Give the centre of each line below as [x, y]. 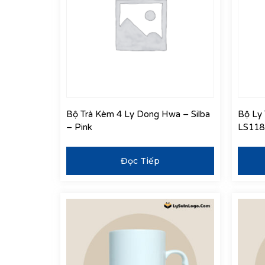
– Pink [79, 127]
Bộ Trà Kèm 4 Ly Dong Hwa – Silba [138, 114]
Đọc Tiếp [140, 161]
